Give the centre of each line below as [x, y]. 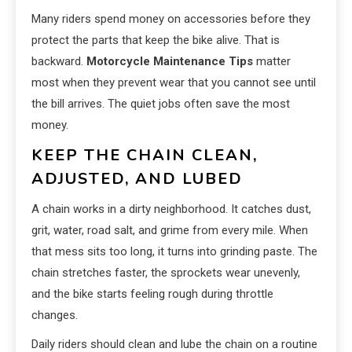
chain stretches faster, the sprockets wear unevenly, [166, 273]
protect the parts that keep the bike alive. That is [156, 40]
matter [272, 62]
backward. [59, 62]
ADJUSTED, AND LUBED [137, 179]
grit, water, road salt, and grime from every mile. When [170, 231]
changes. [55, 315]
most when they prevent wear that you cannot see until [174, 83]
